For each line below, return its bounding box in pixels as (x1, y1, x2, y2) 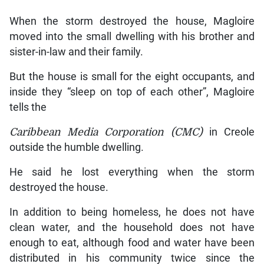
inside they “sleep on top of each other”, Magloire (9, 85, 255, 98)
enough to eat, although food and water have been (9, 236, 255, 249)
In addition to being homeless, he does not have (9, 206, 255, 218)
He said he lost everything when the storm (9, 166, 255, 178)
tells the (9, 101, 47, 113)
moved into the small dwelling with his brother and (9, 30, 255, 42)
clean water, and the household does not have (9, 221, 255, 233)
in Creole (202, 126, 255, 138)
